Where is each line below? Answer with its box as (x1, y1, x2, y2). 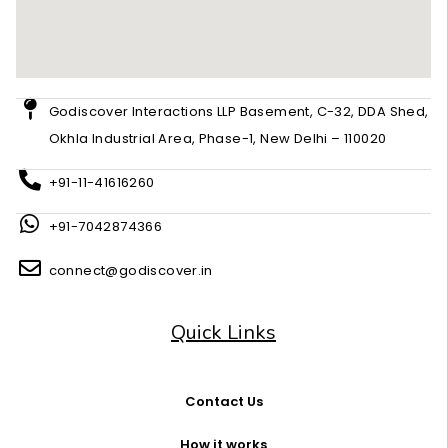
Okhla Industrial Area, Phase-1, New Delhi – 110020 (48, 129, 387, 149)
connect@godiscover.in (48, 261, 213, 281)
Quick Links (171, 319, 276, 347)
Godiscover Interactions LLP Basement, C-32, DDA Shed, (48, 102, 429, 122)
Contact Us (184, 392, 263, 412)
